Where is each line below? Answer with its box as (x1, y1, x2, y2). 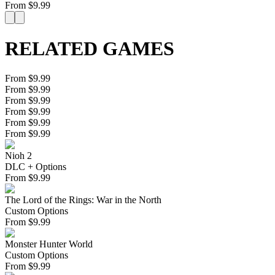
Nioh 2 (5, 150, 32, 161)
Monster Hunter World (5, 239, 93, 250)
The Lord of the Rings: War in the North (5, 195, 161, 206)
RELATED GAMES (5, 37, 174, 60)
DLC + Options (5, 161, 66, 172)
